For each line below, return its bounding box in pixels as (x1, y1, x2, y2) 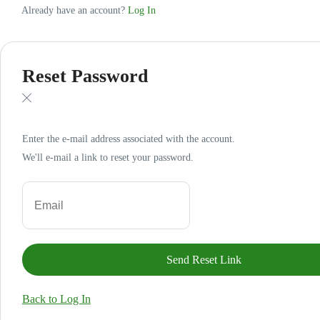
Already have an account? (21, 5, 128, 16)
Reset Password (22, 66, 148, 86)
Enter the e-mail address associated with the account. (22, 134, 235, 144)
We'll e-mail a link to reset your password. (22, 152, 194, 163)
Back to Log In (22, 293, 91, 305)
